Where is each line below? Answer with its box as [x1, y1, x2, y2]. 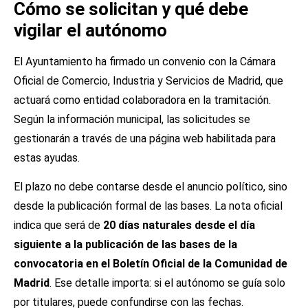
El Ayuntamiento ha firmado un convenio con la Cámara [14, 55, 276, 68]
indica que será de [14, 219, 103, 232]
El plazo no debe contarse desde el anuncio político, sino [14, 180, 287, 194]
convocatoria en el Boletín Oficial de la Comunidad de [14, 257, 287, 271]
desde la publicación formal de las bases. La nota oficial [14, 199, 283, 213]
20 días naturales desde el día [103, 219, 255, 232]
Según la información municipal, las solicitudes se [14, 113, 250, 126]
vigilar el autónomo [14, 20, 167, 41]
